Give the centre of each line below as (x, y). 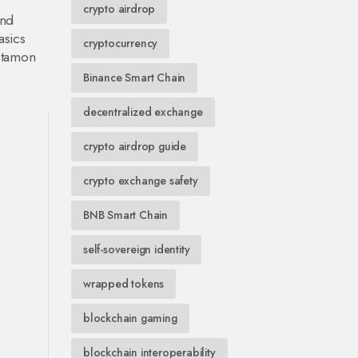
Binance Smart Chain (135, 78)
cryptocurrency (121, 43)
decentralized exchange (143, 112)
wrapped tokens (124, 284)
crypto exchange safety (141, 181)
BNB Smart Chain (125, 215)
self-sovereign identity (137, 249)
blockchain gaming (130, 318)
